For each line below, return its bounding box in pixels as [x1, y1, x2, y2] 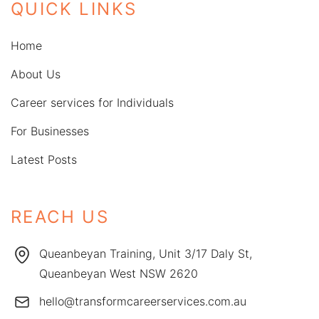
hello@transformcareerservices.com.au [39, 293, 246, 308]
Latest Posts [11, 152, 77, 167]
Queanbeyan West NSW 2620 [39, 266, 198, 281]
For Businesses [11, 124, 89, 139]
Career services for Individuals [11, 95, 174, 110]
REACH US [11, 206, 110, 227]
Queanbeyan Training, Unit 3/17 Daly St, [39, 246, 252, 261]
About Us [11, 66, 61, 81]
